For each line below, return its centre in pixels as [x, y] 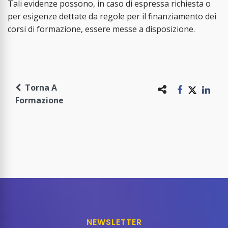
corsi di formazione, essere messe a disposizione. [101, 29]
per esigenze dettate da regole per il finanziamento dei [112, 17]
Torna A [39, 88]
